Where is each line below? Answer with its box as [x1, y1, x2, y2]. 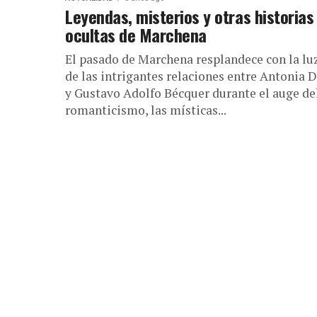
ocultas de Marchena [65, 21, 207, 47]
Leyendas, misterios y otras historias [65, 3, 314, 29]
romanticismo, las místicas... [65, 101, 226, 118]
